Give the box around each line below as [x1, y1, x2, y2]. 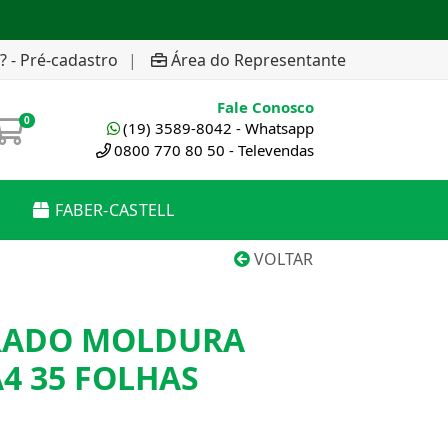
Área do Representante [171, 48, 346, 71]
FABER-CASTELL [54, 199, 174, 221]
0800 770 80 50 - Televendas [114, 140, 314, 160]
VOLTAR [250, 248, 313, 270]
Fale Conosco [217, 97, 314, 117]
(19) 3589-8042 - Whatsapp [123, 118, 314, 138]
